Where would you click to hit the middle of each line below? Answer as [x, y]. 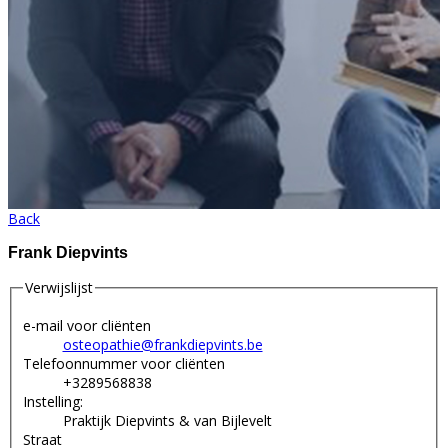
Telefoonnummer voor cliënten [123, 363]
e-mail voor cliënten [86, 325]
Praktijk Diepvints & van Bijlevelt [167, 420]
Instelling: [52, 401]
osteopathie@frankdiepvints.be [162, 344]
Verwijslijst [58, 288]
